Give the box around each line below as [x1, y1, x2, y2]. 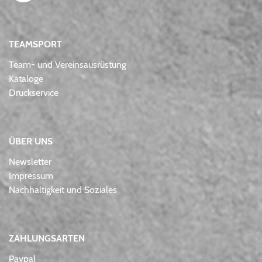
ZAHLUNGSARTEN [9, 232, 85, 244]
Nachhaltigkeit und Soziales [9, 184, 117, 195]
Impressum [9, 170, 53, 181]
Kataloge [9, 73, 43, 84]
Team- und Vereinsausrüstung [9, 58, 126, 70]
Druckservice [9, 87, 58, 98]
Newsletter [9, 156, 51, 167]
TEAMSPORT [9, 38, 62, 50]
